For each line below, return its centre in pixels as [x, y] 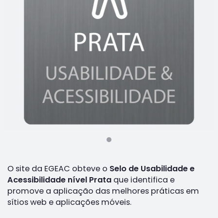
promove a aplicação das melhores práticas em [103, 191]
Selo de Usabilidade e [151, 169]
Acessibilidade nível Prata [59, 180]
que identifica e [143, 180]
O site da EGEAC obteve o [57, 169]
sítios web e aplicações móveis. [69, 202]
